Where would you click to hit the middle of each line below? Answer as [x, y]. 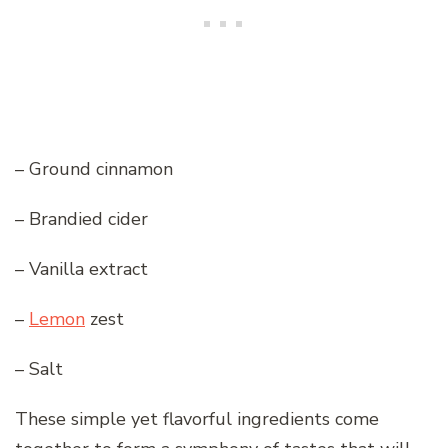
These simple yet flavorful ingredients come [197, 418]
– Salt [39, 368]
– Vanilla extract [81, 268]
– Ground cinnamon [94, 168]
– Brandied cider [81, 218]
